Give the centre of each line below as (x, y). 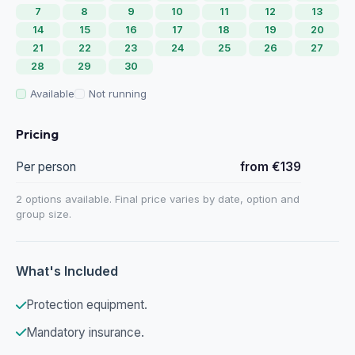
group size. (44, 214)
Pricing (37, 134)
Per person (46, 166)
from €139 (271, 166)
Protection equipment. (87, 305)
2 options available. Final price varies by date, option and (158, 198)
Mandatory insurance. (85, 333)
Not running (118, 93)
